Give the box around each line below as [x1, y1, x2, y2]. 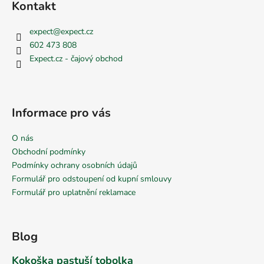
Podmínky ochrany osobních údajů [12, 159, 137, 171]
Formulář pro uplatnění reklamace [12, 186, 136, 198]
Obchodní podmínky [12, 146, 85, 157]
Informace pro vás [12, 104, 111, 121]
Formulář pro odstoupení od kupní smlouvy [12, 173, 171, 184]
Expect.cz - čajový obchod [29, 52, 123, 64]
